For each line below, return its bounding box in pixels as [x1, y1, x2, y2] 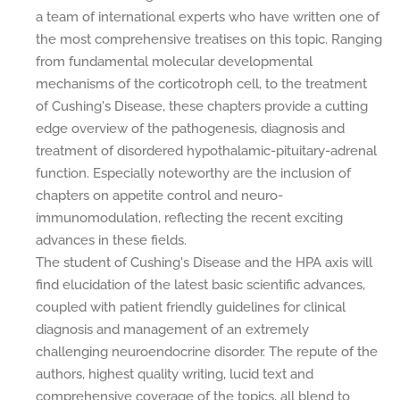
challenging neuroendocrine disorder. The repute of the [36, 343, 378, 360]
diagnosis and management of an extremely [36, 321, 309, 337]
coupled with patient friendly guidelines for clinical [36, 298, 346, 315]
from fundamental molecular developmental [36, 53, 312, 70]
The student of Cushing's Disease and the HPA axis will [36, 254, 372, 271]
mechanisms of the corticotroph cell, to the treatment [36, 75, 367, 92]
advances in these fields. [36, 231, 187, 248]
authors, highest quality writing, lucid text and [36, 365, 313, 382]
